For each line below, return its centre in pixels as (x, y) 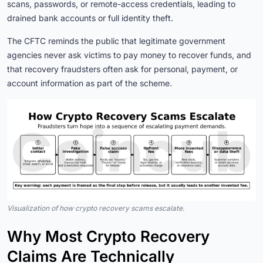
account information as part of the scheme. (90, 83)
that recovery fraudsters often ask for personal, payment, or (122, 69)
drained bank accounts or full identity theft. (90, 18)
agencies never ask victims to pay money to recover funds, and (129, 55)
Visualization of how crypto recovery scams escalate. (96, 208)
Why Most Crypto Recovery (108, 237)
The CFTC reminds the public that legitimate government (116, 41)
